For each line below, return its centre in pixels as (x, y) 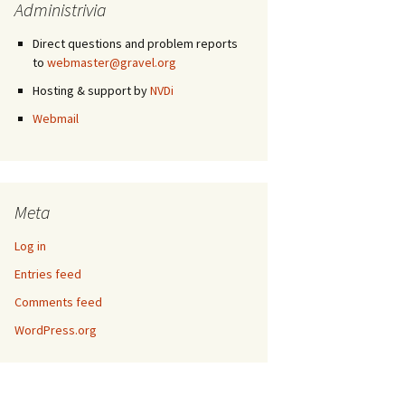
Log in (30, 246)
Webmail (56, 118)
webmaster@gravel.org (112, 62)
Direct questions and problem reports (135, 43)
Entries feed (48, 274)
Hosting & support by (91, 90)
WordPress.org (56, 330)
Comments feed (58, 302)
